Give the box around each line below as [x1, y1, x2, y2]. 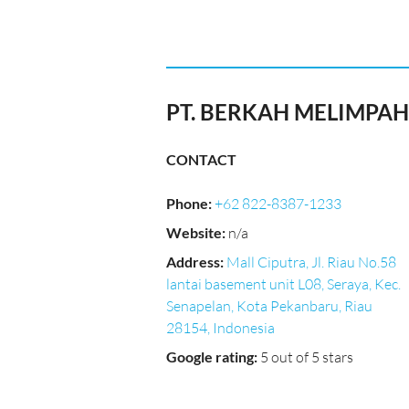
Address [166, 253, 220, 270]
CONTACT [166, 151, 236, 168]
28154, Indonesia [166, 319, 275, 337]
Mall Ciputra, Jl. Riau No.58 [226, 253, 396, 271]
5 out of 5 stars [260, 348, 353, 366]
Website [166, 224, 222, 241]
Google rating [166, 348, 254, 365]
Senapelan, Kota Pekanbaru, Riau [166, 297, 372, 315]
